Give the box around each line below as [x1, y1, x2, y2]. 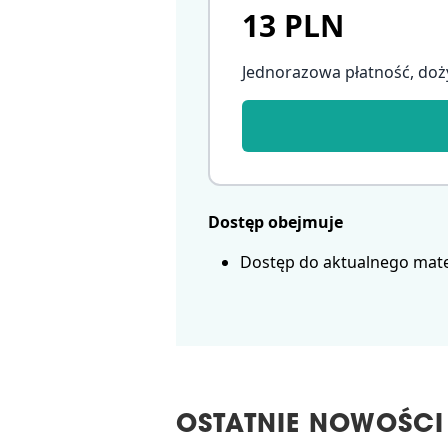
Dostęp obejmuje [208, 211, 343, 234]
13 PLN [242, 5, 344, 47]
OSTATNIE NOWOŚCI [176, 413, 444, 439]
